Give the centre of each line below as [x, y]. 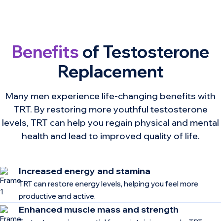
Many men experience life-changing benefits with [110, 96]
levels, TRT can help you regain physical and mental [110, 123]
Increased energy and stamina [85, 171]
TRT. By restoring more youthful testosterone [110, 110]
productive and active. [57, 196]
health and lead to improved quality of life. [110, 136]
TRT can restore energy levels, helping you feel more [109, 184]
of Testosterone [144, 51]
